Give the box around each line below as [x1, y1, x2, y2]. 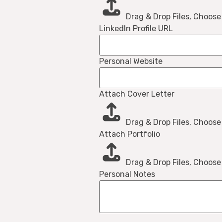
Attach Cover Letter [99, 89, 174, 99]
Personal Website [99, 56, 163, 66]
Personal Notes [99, 169, 155, 179]
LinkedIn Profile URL [99, 24, 173, 34]
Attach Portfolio [99, 129, 160, 139]
